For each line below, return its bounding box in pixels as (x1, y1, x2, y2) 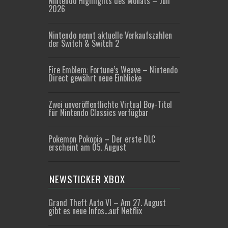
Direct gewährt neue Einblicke (48, 72, 141, 84)
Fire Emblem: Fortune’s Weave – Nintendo (48, 64, 178, 76)
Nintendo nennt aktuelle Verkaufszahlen (48, 29, 172, 41)
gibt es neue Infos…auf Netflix (48, 205, 142, 217)
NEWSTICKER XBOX (49, 172, 125, 186)
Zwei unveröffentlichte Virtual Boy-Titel (48, 98, 172, 110)
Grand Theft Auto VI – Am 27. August (48, 196, 166, 209)
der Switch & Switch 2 (48, 37, 119, 49)
